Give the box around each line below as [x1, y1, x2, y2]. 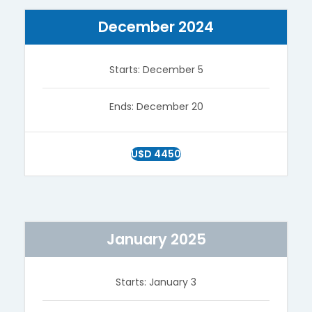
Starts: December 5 [109, 62, 203, 77]
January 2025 [106, 228, 206, 249]
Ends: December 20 [109, 99, 203, 114]
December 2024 [98, 16, 214, 37]
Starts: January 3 [116, 274, 196, 289]
